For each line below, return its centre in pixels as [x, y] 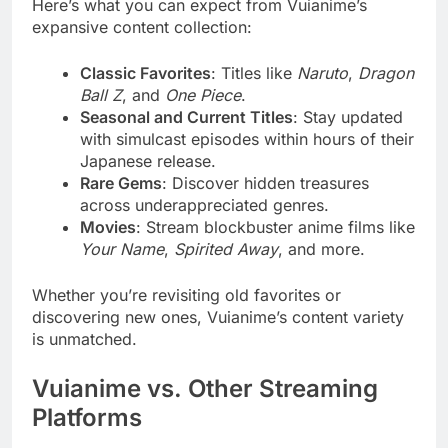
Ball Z [101, 94]
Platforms [87, 417]
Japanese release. [148, 160]
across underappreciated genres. [204, 204]
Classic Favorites [145, 72]
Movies [108, 226]
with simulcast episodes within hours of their [247, 138]
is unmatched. [84, 338]
